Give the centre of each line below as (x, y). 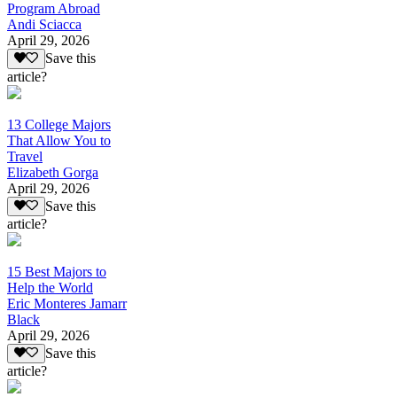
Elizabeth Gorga (53, 172)
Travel (25, 156)
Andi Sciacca (44, 25)
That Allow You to (59, 140)
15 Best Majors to (57, 272)
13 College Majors (59, 124)
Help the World (50, 288)
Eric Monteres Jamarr (67, 304)
